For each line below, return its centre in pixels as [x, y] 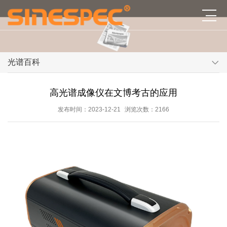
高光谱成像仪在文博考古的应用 [113, 92]
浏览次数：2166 [147, 109]
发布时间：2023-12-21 [89, 109]
